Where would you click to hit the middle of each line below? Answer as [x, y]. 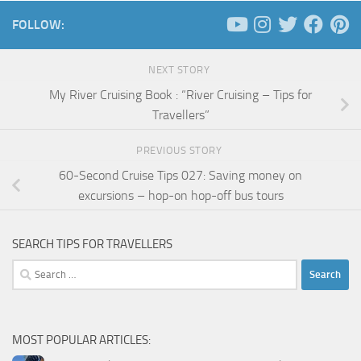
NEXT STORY [180, 69]
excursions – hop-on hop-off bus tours [180, 195]
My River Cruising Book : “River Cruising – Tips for [180, 94]
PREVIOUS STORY [180, 150]
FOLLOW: [38, 24]
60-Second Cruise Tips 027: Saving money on [180, 175]
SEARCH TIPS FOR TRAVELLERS [92, 244]
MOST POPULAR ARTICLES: [81, 340]
